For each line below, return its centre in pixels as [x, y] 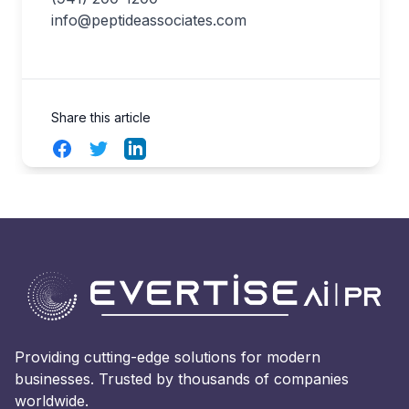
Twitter [110, 148]
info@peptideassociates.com [149, 20]
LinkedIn [152, 148]
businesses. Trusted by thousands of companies [182, 379]
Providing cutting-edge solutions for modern [168, 357]
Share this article [101, 117]
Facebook [85, 148]
